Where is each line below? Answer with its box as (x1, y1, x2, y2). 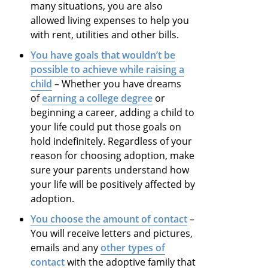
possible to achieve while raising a (31, 62, 185, 76)
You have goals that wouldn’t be (31, 48, 176, 62)
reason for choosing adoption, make (31, 148, 195, 162)
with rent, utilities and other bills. (31, 28, 179, 41)
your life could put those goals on (31, 120, 182, 133)
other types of (100, 240, 166, 254)
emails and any (31, 240, 101, 254)
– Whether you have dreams (52, 77, 182, 90)
